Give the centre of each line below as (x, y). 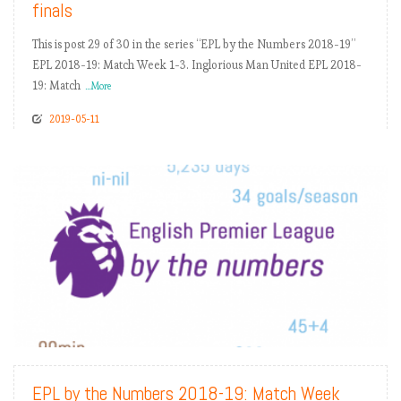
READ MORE (339, 326)
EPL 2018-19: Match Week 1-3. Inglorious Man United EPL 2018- (197, 65)
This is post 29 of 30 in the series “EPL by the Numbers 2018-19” (194, 45)
